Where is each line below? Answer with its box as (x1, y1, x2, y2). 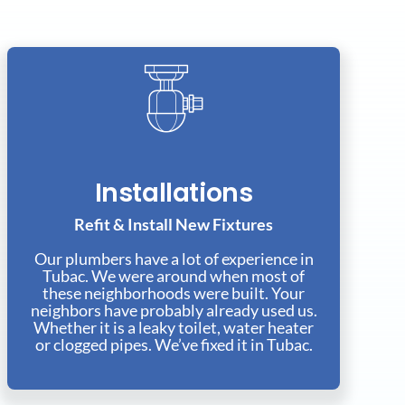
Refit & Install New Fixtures (74, 214, 273, 235)
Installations (94, 175, 253, 212)
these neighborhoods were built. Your (42, 283, 305, 304)
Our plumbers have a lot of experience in (33, 249, 314, 269)
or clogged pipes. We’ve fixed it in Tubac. (34, 334, 313, 355)
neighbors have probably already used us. (30, 300, 317, 321)
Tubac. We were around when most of (42, 266, 305, 287)
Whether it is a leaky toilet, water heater (33, 317, 314, 338)
